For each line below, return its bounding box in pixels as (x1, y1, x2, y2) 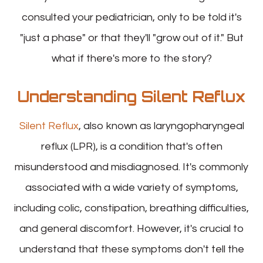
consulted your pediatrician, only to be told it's (21, 11, 242, 23)
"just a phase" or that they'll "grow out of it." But (19, 32, 244, 43)
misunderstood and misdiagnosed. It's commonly (15, 161, 248, 173)
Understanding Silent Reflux (18, 87, 245, 106)
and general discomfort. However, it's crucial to (19, 222, 244, 234)
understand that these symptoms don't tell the (19, 243, 244, 255)
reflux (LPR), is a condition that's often (41, 140, 222, 152)
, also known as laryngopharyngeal (78, 120, 244, 131)
